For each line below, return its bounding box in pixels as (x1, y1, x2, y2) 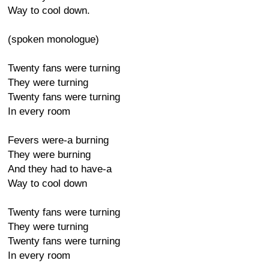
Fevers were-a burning (8, 134, 109, 146)
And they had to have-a (8, 163, 112, 175)
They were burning (8, 149, 91, 160)
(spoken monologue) (8, 34, 99, 45)
